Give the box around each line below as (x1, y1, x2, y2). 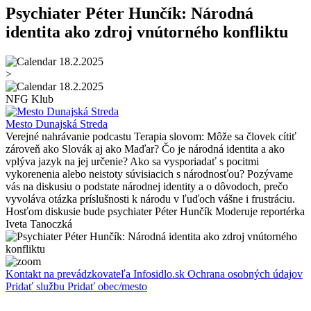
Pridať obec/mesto (67, 280, 147, 292)
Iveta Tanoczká (6, 217, 72, 230)
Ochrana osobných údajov (187, 267, 303, 280)
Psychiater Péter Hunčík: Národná (6, 3, 253, 22)
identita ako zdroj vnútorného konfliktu (6, 22, 288, 41)
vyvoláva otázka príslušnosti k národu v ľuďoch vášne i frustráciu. (6, 192, 295, 205)
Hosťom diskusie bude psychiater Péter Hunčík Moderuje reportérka (6, 205, 305, 217)
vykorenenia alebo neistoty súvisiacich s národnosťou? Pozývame (6, 167, 293, 180)
